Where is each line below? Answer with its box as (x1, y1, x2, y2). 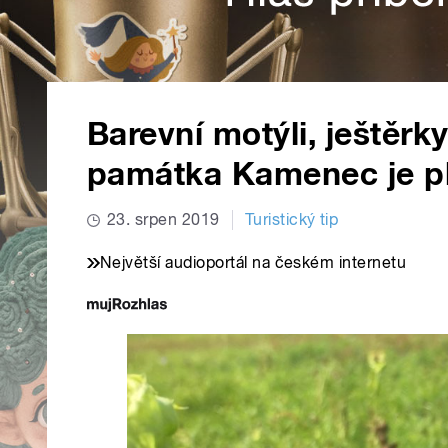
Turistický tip (244, 210, 339, 230)
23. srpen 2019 (107, 210, 220, 230)
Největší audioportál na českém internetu (100, 253, 407, 273)
